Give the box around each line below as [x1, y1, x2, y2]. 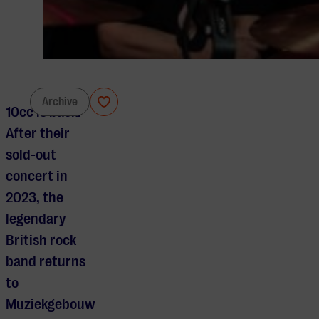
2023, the [6, 189, 63, 206]
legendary [6, 211, 66, 228]
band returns [6, 253, 85, 271]
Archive [42, 95, 78, 108]
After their [6, 125, 70, 142]
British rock [6, 232, 76, 249]
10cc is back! [6, 104, 81, 121]
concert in [6, 168, 68, 185]
